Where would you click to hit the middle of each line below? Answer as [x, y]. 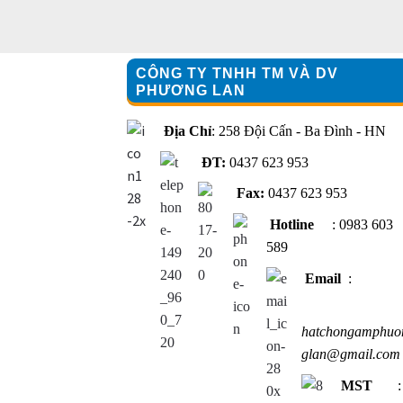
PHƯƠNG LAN [190, 91]
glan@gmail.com [350, 354]
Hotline [291, 225]
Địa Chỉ [187, 131]
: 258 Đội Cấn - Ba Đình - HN [298, 131]
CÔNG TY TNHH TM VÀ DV [237, 74]
